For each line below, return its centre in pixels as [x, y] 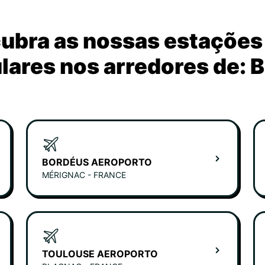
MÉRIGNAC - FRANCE [84, 175]
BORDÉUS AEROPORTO [97, 162]
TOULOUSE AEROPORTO [100, 254]
